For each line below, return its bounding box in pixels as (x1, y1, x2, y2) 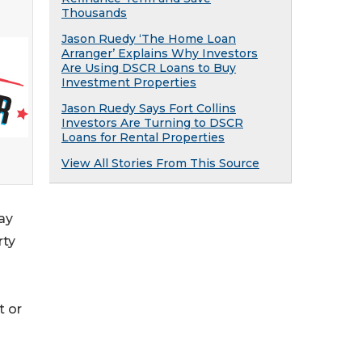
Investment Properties (61, 75, 196, 90)
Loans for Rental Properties (61, 130, 225, 145)
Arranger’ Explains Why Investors (61, 46, 258, 61)
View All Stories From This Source (61, 156, 259, 170)
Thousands (61, 6, 127, 20)
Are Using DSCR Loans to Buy (61, 61, 236, 75)
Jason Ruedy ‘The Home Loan (61, 32, 236, 46)
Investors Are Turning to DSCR (61, 116, 243, 130)
